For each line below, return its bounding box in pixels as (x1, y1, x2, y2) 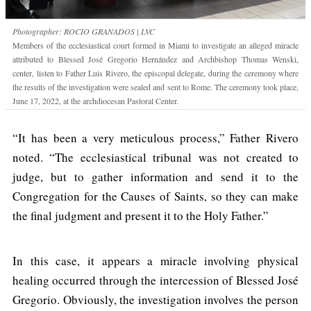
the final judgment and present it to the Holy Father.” (12, 207, 269, 224)
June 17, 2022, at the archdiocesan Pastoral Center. (12, 94, 178, 106)
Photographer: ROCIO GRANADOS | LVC (12, 25, 155, 37)
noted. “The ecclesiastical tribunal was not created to (12, 149, 299, 165)
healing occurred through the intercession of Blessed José (12, 271, 299, 288)
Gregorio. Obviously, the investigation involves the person (12, 291, 299, 308)
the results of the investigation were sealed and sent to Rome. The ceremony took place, (12, 81, 299, 92)
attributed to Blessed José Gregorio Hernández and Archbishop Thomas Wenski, (12, 53, 299, 65)
